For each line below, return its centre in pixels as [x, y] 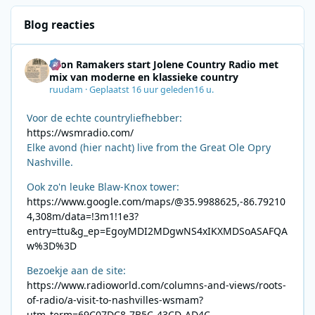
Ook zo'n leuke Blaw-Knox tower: [103, 187]
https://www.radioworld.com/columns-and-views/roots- [156, 285]
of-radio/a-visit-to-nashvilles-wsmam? [115, 300]
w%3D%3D [52, 246]
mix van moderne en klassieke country [144, 77]
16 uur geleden [163, 90]
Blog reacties [60, 25]
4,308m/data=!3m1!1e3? [83, 216]
